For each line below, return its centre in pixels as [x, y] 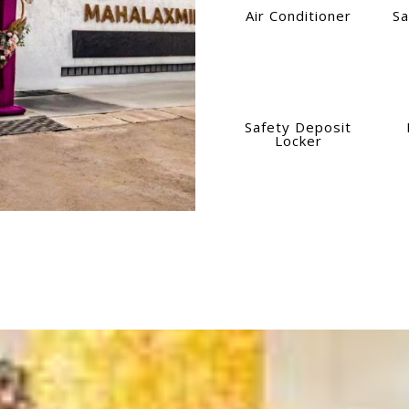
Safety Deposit [299, 127]
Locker [298, 141]
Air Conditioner [298, 15]
